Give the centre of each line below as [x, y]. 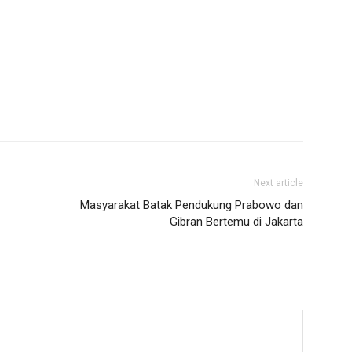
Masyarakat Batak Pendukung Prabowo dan [192, 205]
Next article [279, 183]
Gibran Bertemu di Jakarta [236, 221]
